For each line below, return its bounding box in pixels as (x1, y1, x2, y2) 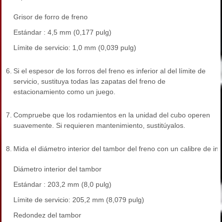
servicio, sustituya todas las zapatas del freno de (13, 77, 166, 86)
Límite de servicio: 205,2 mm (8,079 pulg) (13, 196, 144, 204)
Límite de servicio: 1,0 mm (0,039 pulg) (13, 44, 136, 52)
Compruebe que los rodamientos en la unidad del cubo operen (13, 111, 210, 119)
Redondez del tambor (13, 211, 81, 220)
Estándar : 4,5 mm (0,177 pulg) (13, 28, 111, 37)
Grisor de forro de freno (13, 13, 88, 21)
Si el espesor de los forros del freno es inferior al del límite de (13, 67, 206, 75)
